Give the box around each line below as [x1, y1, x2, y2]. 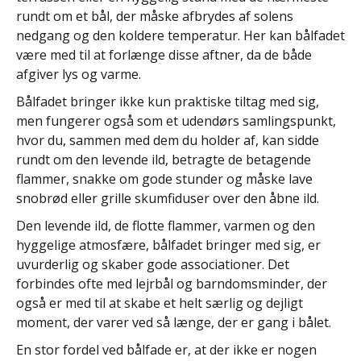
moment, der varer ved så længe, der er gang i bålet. [16, 313, 331, 332]
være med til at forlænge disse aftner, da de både [16, 46, 312, 64]
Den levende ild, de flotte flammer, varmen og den [16, 217, 315, 235]
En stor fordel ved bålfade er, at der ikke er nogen [16, 341, 317, 359]
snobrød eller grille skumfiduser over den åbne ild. [16, 189, 319, 208]
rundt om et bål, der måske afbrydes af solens [16, 7, 293, 26]
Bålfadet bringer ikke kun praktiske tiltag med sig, [16, 93, 319, 111]
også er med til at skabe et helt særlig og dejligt [16, 294, 303, 313]
